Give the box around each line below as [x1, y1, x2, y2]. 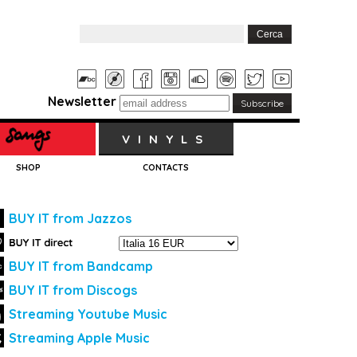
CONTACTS [143, 162, 190, 173]
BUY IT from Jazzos [9, 210, 131, 226]
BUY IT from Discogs [9, 282, 137, 298]
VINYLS [121, 131, 210, 147]
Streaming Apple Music [9, 330, 150, 346]
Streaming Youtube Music [9, 306, 167, 322]
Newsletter [48, 93, 116, 109]
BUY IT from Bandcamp [9, 258, 153, 274]
